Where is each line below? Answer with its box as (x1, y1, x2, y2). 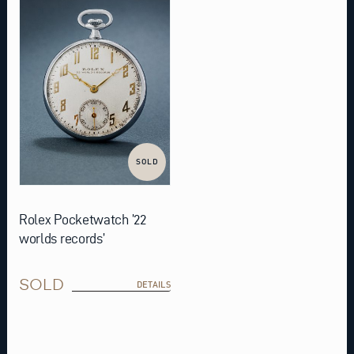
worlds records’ (18, 231, 105, 246)
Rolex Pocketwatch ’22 (18, 212, 146, 227)
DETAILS (136, 279, 171, 290)
